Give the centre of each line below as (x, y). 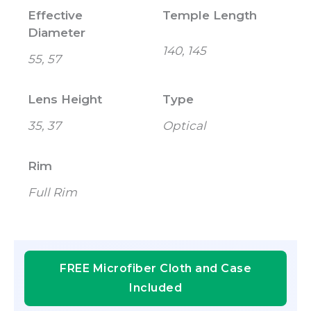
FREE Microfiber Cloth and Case (155, 268)
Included (155, 287)
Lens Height (65, 100)
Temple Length (210, 16)
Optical (184, 126)
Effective (55, 16)
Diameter (57, 33)
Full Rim (52, 193)
